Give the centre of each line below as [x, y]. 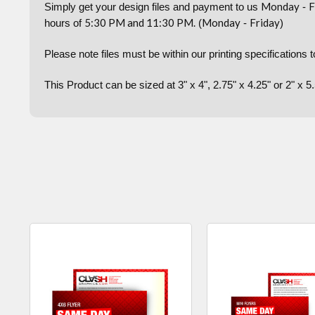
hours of [64, 23]
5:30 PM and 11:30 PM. [140, 23]
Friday [265, 23]
